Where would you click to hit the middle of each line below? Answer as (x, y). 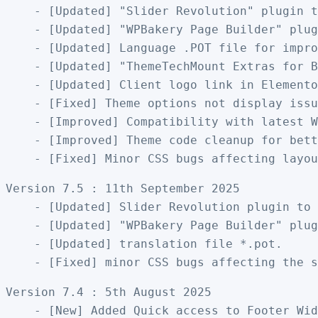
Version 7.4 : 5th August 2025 (109, 292)
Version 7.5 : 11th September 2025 (123, 188)
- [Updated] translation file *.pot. (144, 243)
